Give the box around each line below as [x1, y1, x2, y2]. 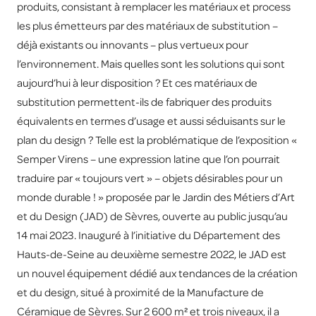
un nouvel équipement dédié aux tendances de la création [17, 267, 298, 279]
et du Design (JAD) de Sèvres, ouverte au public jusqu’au [17, 210, 288, 222]
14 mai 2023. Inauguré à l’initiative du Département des [17, 229, 280, 241]
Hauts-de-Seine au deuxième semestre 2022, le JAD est [17, 248, 286, 260]
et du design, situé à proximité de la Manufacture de [17, 286, 264, 298]
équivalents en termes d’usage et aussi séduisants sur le [17, 115, 286, 127]
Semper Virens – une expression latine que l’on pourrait [17, 153, 280, 165]
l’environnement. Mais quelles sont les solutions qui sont [17, 58, 285, 70]
